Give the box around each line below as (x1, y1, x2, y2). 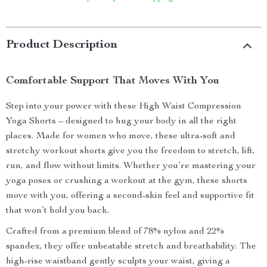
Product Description (6, 39, 117, 51)
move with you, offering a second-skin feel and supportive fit (6, 191, 254, 201)
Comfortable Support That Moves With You (6, 76, 219, 86)
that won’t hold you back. (6, 206, 109, 216)
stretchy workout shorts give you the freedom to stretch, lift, (6, 147, 255, 156)
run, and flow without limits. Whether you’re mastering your (6, 162, 256, 171)
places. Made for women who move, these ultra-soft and (6, 132, 235, 141)
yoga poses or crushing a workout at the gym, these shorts (6, 176, 247, 186)
